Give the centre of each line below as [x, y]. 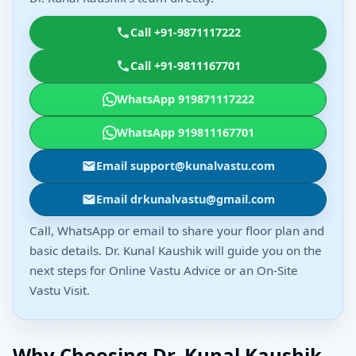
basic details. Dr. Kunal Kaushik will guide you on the [176, 250]
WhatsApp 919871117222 [185, 99]
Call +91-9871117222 [185, 32]
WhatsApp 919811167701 [185, 132]
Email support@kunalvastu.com [185, 165]
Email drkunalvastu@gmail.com [185, 199]
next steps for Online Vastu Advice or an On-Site [164, 270]
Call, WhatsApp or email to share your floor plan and [177, 230]
